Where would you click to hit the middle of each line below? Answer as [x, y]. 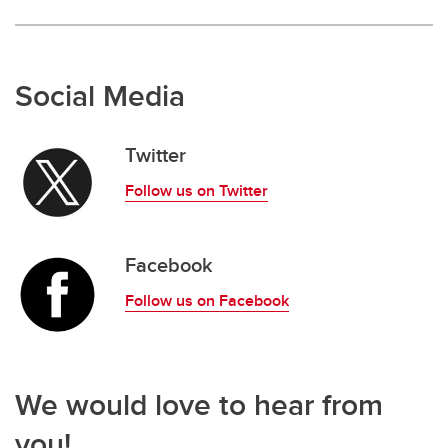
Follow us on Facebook [207, 300]
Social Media [100, 95]
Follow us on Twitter [196, 190]
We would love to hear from [199, 404]
